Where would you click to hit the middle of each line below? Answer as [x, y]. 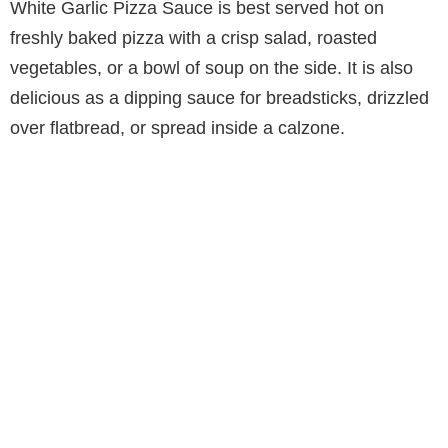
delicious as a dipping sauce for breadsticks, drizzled [219, 97]
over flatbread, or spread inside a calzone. [177, 127]
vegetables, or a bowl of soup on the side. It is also [211, 67]
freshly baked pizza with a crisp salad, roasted [193, 37]
